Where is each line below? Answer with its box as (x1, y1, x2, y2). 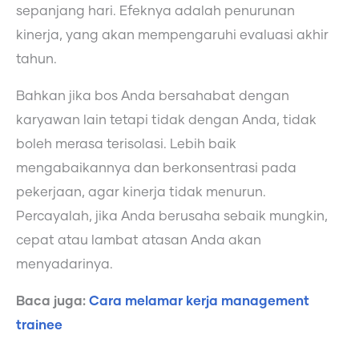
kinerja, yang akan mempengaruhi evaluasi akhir (16, 28, 329, 42)
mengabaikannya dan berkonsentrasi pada (16, 162, 296, 175)
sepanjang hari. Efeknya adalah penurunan (16, 4, 295, 18)
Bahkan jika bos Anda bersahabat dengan (16, 90, 289, 103)
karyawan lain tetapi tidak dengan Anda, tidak (16, 114, 317, 127)
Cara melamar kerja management (89, 295, 309, 309)
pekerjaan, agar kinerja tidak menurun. (16, 186, 266, 200)
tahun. (16, 52, 57, 66)
